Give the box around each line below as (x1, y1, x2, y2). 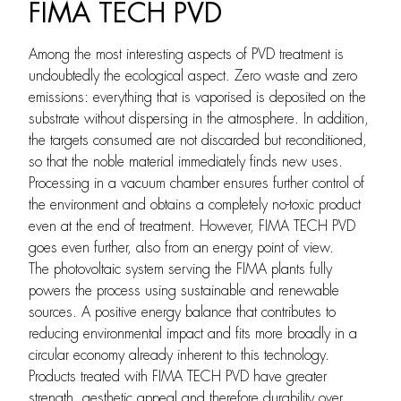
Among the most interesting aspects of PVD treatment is (29, 47, 344, 62)
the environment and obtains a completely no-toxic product (29, 197, 361, 212)
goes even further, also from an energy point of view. (29, 240, 334, 255)
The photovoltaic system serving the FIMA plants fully (29, 261, 332, 277)
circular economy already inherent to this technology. (29, 347, 329, 363)
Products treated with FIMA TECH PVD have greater (29, 369, 327, 384)
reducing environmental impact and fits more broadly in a (29, 326, 357, 341)
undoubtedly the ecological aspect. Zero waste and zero (29, 68, 357, 83)
